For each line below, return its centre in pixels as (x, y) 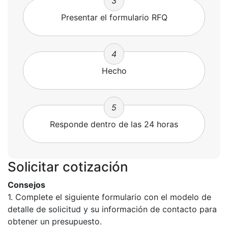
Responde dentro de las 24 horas (114, 124)
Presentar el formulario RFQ (114, 17)
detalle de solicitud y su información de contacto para (112, 209)
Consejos (26, 185)
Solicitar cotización (68, 167)
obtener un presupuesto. (55, 221)
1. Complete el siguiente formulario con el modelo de (109, 197)
